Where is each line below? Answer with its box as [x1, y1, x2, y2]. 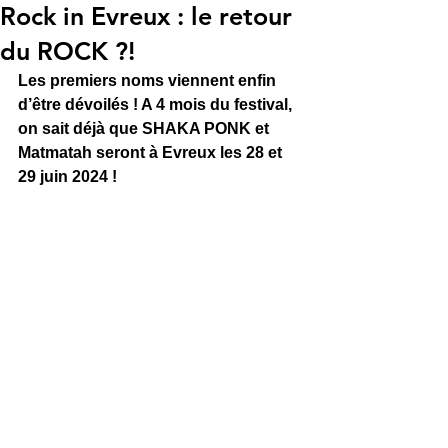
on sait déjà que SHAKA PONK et [18, 120, 273, 137]
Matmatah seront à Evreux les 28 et [18, 144, 286, 161]
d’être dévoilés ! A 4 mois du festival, [18, 96, 296, 113]
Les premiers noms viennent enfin [18, 72, 280, 89]
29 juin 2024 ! [18, 168, 117, 185]
